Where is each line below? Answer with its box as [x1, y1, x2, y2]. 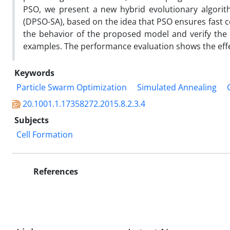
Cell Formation [16, 128, 73, 140]
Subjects [14, 114, 49, 126]
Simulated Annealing [137, 81, 217, 93]
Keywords [14, 67, 54, 79]
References [31, 165, 78, 177]
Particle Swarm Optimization [16, 81, 127, 93]
